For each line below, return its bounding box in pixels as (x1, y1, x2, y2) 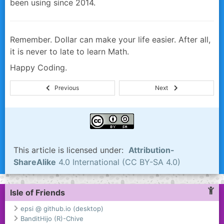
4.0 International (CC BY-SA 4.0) (56, 157, 180, 167)
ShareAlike (13, 157, 56, 167)
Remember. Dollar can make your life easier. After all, (10, 34, 210, 45)
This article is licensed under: (13, 145, 128, 155)
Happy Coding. (10, 62, 67, 73)
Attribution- (128, 145, 174, 155)
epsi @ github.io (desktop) (20, 204, 103, 212)
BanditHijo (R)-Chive (20, 214, 83, 222)
